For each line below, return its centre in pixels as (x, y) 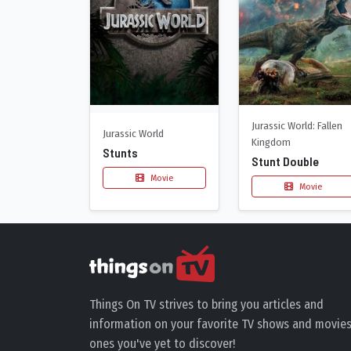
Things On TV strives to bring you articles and (206, 305)
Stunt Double (285, 161)
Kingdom (271, 142)
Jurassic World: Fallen (297, 125)
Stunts (120, 153)
